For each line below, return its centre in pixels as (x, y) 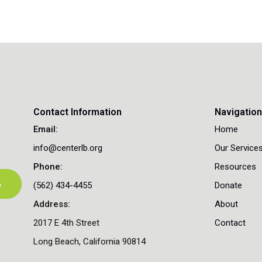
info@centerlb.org (68, 148)
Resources (236, 166)
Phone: (48, 166)
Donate (229, 185)
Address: (51, 204)
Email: (45, 129)
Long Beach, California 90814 (89, 241)
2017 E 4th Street (66, 223)
